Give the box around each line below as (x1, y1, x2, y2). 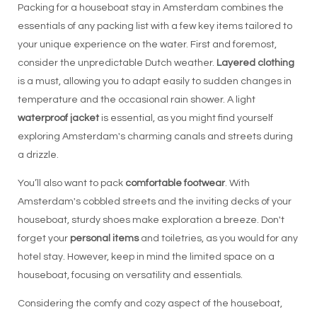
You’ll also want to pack (17, 178, 125, 188)
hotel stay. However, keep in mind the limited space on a (17, 252, 275, 262)
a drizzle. (17, 150, 59, 160)
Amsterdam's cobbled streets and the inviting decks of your (17, 197, 292, 207)
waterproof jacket (17, 113, 99, 123)
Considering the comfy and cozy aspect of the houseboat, (17, 299, 282, 309)
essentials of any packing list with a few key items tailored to (17, 21, 292, 31)
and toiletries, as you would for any (138, 234, 298, 243)
